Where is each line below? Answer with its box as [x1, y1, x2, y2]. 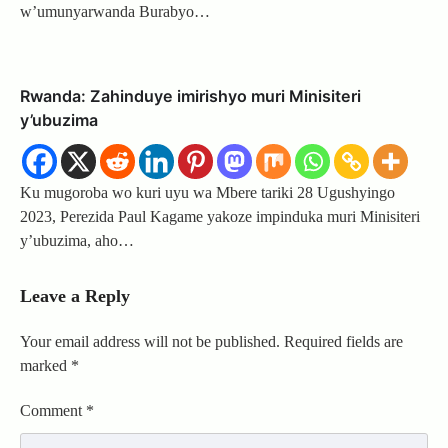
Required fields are [284, 333, 403, 351]
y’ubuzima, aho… [20, 232, 134, 250]
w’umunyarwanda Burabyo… [20, 3, 210, 21]
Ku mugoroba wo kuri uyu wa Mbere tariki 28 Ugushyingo [20, 184, 395, 202]
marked [20, 357, 71, 375]
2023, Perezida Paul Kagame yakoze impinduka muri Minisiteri [20, 208, 420, 226]
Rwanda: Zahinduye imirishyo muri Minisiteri [20, 86, 361, 107]
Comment [20, 402, 86, 420]
